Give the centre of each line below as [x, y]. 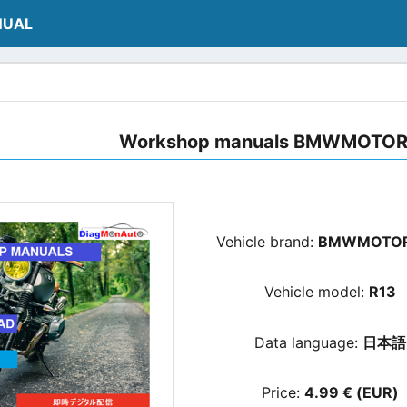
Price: [283, 393]
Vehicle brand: [268, 241]
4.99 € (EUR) [352, 393]
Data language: [309, 342]
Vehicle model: [317, 292]
